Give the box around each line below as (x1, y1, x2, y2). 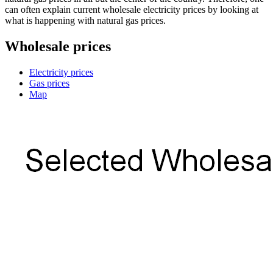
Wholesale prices (5, 38, 111, 54)
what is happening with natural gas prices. (5, 15, 166, 26)
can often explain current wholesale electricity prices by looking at (5, 4, 258, 15)
